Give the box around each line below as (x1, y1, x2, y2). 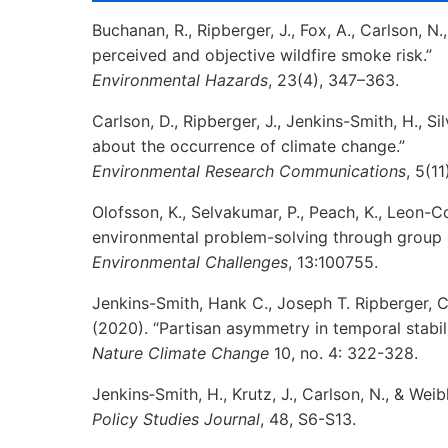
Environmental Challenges (92, 252, 288, 272)
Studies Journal (143, 409, 260, 429)
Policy (92, 409, 143, 429)
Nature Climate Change (92, 343, 269, 363)
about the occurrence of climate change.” (92, 136, 405, 156)
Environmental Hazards (92, 70, 268, 90)
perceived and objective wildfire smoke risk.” (92, 45, 432, 65)
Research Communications (205, 161, 406, 181)
